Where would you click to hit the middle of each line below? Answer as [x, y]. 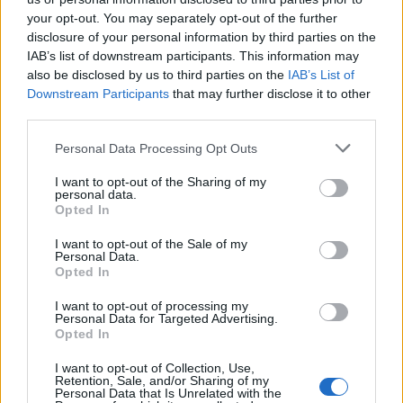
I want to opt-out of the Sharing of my [161, 182]
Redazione [44, 281]
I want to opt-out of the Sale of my [151, 244]
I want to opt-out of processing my [152, 306]
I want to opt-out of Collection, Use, [155, 368]
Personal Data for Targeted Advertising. [166, 318]
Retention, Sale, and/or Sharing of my [162, 381]
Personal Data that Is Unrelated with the [168, 393]
